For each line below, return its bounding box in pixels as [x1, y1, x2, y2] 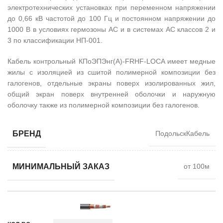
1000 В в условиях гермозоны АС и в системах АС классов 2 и [7, 25, 216, 33]
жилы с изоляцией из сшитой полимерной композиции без [7, 68, 216, 76]
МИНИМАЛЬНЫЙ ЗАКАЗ [12, 162, 110, 171]
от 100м [184, 162, 210, 171]
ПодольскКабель [155, 129, 210, 138]
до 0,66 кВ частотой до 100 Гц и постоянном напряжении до [7, 14, 216, 22]
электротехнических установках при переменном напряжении [7, 3, 216, 11]
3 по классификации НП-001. [7, 36, 103, 44]
